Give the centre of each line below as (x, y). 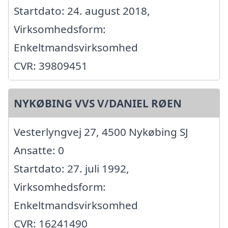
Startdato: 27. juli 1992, (72, 169)
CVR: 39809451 (51, 66)
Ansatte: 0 (39, 150)
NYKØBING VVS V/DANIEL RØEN (98, 104)
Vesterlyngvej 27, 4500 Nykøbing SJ (101, 132)
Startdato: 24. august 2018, (82, 11)
